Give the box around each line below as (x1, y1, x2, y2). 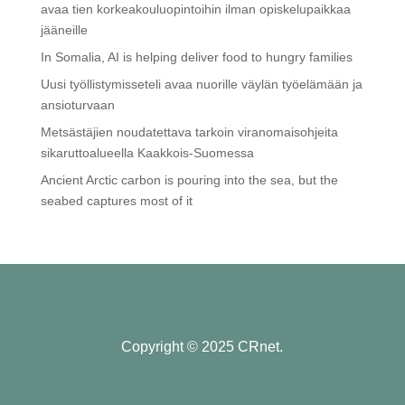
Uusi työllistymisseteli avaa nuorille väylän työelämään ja (40, 77, 363, 92)
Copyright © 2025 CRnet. (121, 339, 284, 355)
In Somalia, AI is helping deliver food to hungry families (40, 50, 353, 65)
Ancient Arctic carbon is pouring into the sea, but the (40, 173, 338, 188)
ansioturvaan (40, 98, 115, 113)
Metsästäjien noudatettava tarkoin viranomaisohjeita (40, 125, 338, 140)
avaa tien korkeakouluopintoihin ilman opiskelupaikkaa (40, 2, 351, 17)
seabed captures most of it (40, 193, 193, 209)
